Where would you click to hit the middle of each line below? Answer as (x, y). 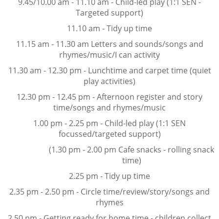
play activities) (109, 81)
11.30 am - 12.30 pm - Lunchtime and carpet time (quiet (109, 70)
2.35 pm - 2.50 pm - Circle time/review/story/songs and (109, 192)
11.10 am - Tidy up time (109, 28)
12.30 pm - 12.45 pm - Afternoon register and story (109, 97)
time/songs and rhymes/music (109, 108)
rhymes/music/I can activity (109, 55)
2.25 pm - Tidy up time (109, 176)
